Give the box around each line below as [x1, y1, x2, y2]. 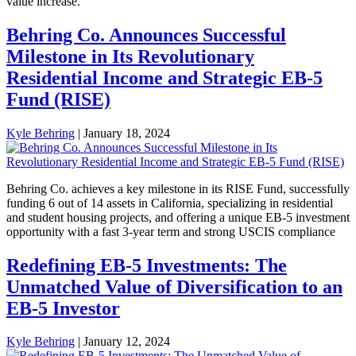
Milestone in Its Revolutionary [6, 45, 254, 67]
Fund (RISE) [6, 88, 110, 110]
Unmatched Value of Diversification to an [6, 276, 342, 297]
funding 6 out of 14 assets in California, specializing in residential [6, 195, 333, 210]
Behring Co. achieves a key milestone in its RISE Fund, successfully [6, 181, 350, 195]
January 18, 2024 [83, 126, 170, 140]
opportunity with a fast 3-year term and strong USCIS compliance [6, 224, 335, 238]
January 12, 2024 [83, 335, 170, 349]
